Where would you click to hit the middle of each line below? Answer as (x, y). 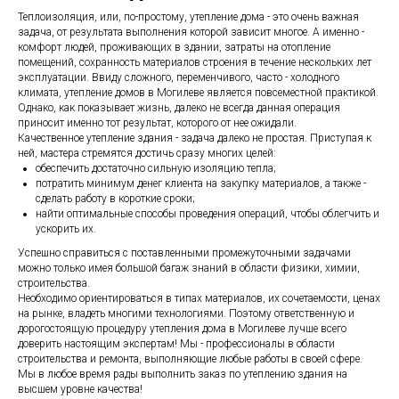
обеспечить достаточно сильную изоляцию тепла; (156, 168)
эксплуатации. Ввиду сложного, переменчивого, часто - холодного (179, 77)
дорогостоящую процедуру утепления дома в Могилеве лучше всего (182, 328)
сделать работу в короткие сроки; (115, 198)
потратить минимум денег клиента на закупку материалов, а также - (201, 183)
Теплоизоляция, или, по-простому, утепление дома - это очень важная (188, 16)
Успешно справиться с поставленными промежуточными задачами (184, 252)
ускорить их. (66, 228)
